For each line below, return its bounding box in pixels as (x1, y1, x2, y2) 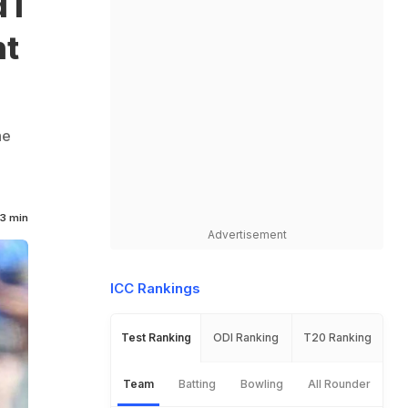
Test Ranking (120, 331, 191, 344)
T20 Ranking (302, 331, 372, 344)
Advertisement (207, 228, 287, 241)
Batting (178, 377, 217, 391)
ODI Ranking (213, 331, 280, 344)
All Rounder (307, 377, 371, 391)
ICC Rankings (110, 280, 200, 297)
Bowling (240, 377, 283, 391)
